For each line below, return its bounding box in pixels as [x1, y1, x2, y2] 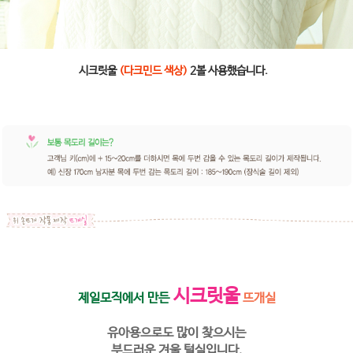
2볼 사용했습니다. [188, 65, 268, 78]
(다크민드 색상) [119, 65, 188, 78]
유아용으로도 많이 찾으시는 [107, 325, 246, 340]
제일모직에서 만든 [77, 290, 169, 306]
